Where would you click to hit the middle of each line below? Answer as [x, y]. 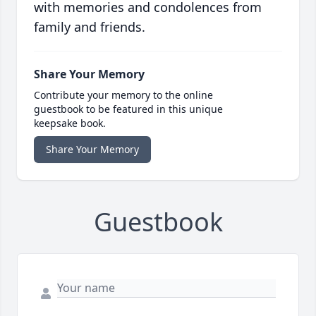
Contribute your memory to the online [123, 95]
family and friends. [90, 27]
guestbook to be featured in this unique [128, 109]
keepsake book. [70, 123]
